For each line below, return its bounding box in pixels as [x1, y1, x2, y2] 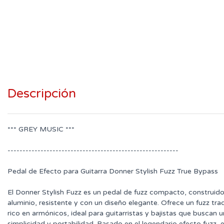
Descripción [7, 86, 76, 101]
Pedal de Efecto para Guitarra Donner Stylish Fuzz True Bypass [7, 167, 218, 176]
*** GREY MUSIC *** [7, 125, 74, 134]
